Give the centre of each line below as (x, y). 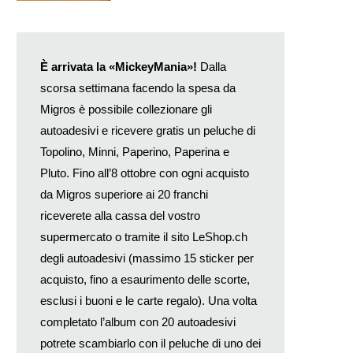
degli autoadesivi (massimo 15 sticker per (147, 258)
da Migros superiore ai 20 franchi (124, 194)
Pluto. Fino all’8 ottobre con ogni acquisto (145, 173)
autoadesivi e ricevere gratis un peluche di (148, 130)
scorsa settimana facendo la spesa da (138, 87)
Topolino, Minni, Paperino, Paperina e (135, 151)
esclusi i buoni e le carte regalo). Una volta (149, 300)
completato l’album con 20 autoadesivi (138, 321)
